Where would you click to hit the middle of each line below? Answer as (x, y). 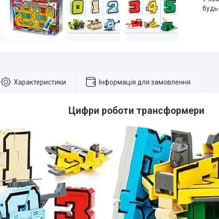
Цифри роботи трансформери (136, 110)
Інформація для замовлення (145, 82)
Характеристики (40, 82)
